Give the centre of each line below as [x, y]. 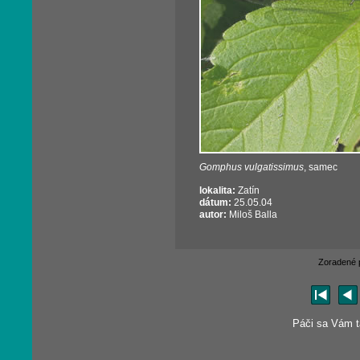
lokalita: [219, 190]
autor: [214, 215]
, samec [321, 167]
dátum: [217, 202]
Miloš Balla [253, 215]
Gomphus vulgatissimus [252, 167]
